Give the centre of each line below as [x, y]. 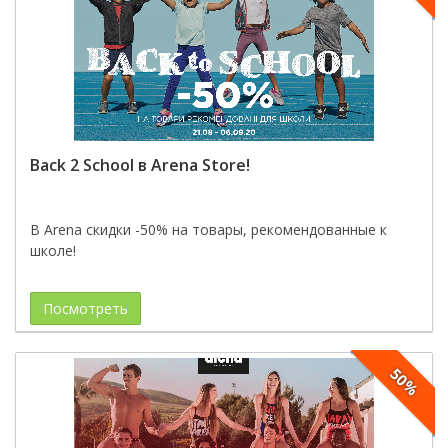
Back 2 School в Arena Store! [140, 165]
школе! [53, 250]
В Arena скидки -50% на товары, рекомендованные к [208, 229]
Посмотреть [85, 308]
